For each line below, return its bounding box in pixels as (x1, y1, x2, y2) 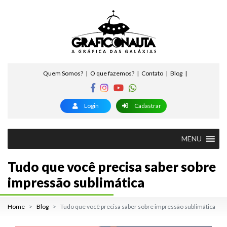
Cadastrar (133, 102, 161, 109)
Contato (141, 69, 163, 77)
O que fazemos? (90, 69, 134, 77)
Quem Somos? (43, 69, 83, 77)
